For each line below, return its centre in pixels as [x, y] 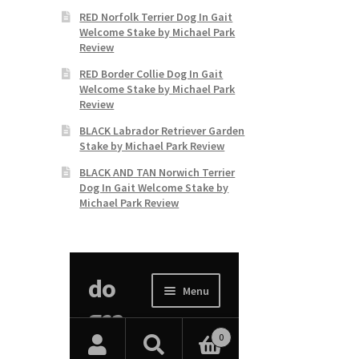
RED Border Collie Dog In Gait [151, 73]
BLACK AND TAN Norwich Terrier [157, 172]
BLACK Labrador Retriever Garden [162, 130]
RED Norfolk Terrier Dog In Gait [156, 16]
